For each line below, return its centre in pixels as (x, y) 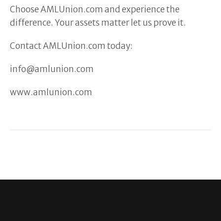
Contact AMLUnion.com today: (73, 46)
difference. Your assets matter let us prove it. (98, 22)
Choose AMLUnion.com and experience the (95, 9)
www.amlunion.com (51, 92)
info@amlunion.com (53, 69)
